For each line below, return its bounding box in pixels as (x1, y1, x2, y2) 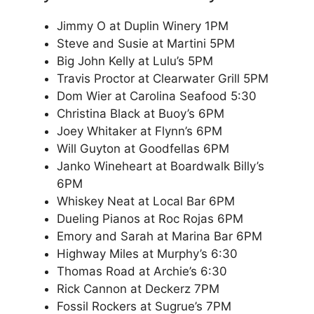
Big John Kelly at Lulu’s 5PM (57, 54, 213, 69)
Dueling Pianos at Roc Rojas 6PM (57, 212, 243, 226)
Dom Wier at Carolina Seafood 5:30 (57, 89, 257, 104)
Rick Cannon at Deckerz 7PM (57, 282, 219, 296)
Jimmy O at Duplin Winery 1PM (57, 19, 228, 34)
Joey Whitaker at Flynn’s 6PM (57, 124, 222, 139)
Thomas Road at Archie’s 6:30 (57, 264, 227, 279)
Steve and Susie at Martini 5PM (57, 36, 235, 51)
